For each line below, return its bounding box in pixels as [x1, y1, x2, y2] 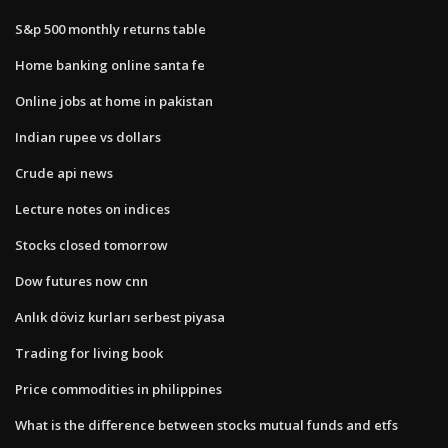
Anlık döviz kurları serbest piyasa [15, 307, 225, 326]
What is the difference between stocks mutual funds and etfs [15, 415, 398, 434]
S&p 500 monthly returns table [15, 19, 206, 38]
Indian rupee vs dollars [15, 127, 161, 146]
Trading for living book [15, 343, 163, 362]
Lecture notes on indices [15, 199, 170, 218]
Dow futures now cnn [15, 271, 148, 290]
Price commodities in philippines [15, 379, 222, 398]
